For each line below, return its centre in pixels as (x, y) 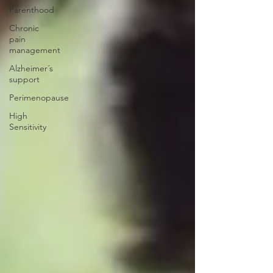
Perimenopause (39, 97)
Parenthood (32, 10)
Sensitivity (28, 127)
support (24, 79)
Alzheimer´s (31, 68)
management (35, 50)
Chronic (24, 28)
